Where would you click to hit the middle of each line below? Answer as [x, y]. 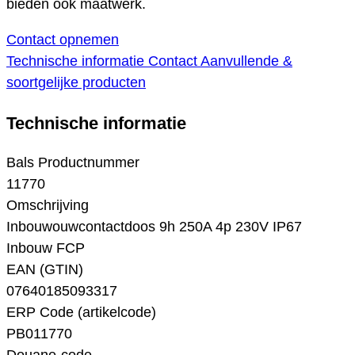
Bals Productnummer [73, 163]
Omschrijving [48, 206]
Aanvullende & [246, 61]
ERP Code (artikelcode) [81, 313]
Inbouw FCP [46, 248]
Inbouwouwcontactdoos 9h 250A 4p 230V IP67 [154, 227]
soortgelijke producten [76, 83]
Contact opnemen [63, 40]
